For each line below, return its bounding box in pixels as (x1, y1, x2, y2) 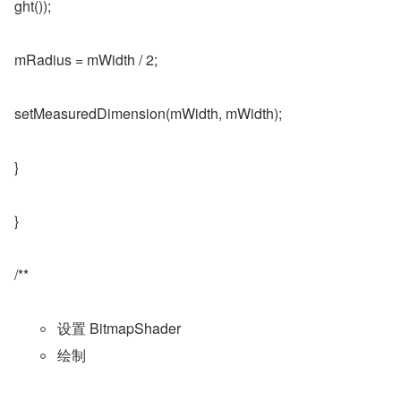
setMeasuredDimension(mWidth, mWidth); (14, 103, 282, 124)
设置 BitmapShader (57, 318, 181, 338)
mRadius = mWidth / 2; (14, 49, 158, 70)
